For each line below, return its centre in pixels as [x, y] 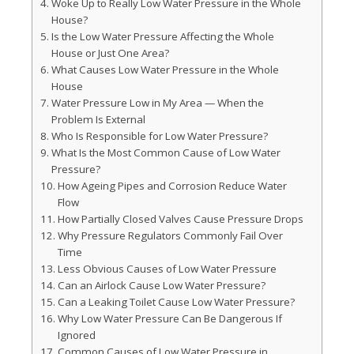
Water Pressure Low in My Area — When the [157, 103]
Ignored [76, 335]
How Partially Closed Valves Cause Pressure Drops [180, 219]
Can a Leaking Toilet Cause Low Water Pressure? [176, 302]
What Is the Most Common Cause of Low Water [166, 153]
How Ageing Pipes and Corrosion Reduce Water [172, 186]
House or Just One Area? [110, 53]
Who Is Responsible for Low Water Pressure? [159, 136]
